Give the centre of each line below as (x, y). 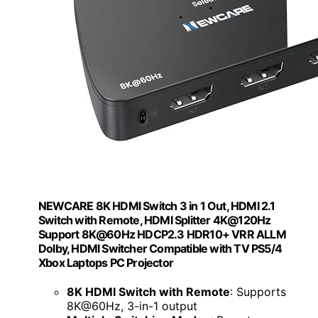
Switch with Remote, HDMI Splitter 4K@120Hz (155, 220)
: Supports (258, 292)
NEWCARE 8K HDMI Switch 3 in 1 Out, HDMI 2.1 (157, 205)
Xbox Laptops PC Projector (106, 262)
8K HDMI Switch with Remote (148, 292)
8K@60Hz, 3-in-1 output (132, 306)
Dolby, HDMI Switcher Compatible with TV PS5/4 (160, 248)
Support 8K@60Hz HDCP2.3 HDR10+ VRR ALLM (162, 234)
